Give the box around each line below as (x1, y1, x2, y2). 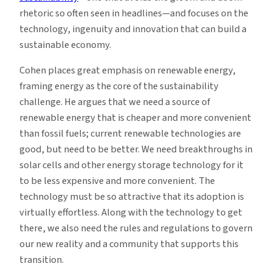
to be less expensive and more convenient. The (19, 174, 215, 189)
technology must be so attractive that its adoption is (19, 189, 244, 205)
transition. (19, 253, 64, 268)
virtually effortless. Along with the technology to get (19, 205, 242, 220)
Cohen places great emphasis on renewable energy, (19, 63, 236, 78)
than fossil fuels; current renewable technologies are (19, 126, 241, 141)
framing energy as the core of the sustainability (19, 79, 219, 94)
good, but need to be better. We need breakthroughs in (19, 142, 253, 157)
